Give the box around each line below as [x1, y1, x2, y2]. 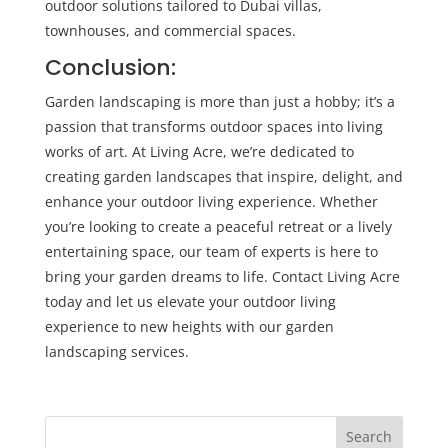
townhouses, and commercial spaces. [44, 20, 296, 40]
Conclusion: [44, 51, 176, 83]
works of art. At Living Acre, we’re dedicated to [44, 141, 354, 161]
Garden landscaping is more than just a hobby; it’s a [44, 91, 395, 111]
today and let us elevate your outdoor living [44, 291, 336, 311]
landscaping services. [44, 341, 189, 361]
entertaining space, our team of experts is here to [44, 241, 378, 261]
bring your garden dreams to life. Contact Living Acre [44, 266, 400, 286]
